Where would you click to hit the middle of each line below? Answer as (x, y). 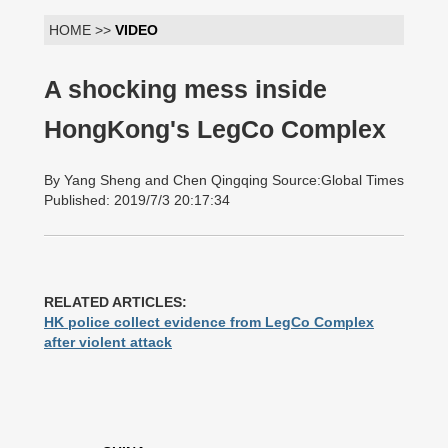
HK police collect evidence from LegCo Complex (209, 322)
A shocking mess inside (185, 89)
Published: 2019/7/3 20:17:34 (137, 200)
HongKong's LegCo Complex (215, 129)
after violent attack (108, 342)
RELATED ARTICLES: (115, 302)
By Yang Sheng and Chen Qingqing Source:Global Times (224, 180)
